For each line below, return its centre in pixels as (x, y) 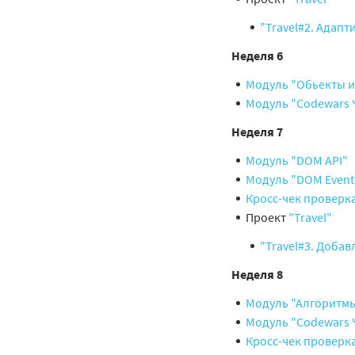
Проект (266, 217)
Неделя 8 (257, 274)
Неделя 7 (257, 132)
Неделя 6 (257, 55)
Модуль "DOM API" (297, 160)
